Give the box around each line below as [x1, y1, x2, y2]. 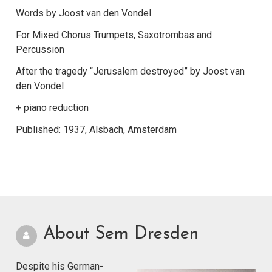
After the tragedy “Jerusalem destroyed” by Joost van [16, 66, 245, 78]
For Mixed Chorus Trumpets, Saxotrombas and [16, 29, 212, 41]
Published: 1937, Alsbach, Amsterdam [16, 124, 177, 136]
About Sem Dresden [42, 225, 199, 243]
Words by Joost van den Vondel [16, 7, 151, 19]
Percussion [16, 44, 64, 56]
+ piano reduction [16, 102, 89, 114]
